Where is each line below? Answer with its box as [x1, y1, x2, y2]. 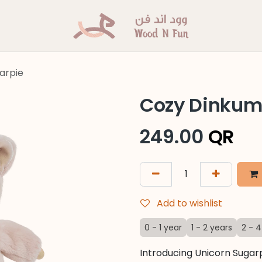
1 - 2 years [191, 222, 232, 233]
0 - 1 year [144, 222, 182, 233]
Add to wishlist [157, 196, 222, 210]
